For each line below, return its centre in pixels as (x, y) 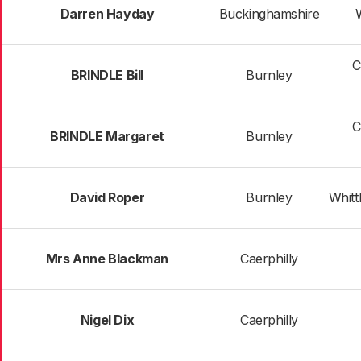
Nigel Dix (107, 320)
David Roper (107, 197)
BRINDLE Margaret (107, 136)
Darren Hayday (107, 14)
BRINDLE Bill (107, 75)
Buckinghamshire (269, 14)
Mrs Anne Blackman (107, 259)
